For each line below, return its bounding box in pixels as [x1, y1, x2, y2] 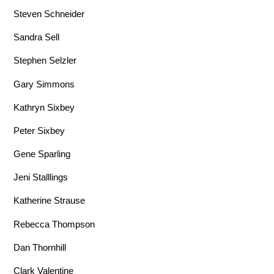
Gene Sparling [13, 149, 71, 160]
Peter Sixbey [13, 125, 65, 136]
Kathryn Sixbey [13, 102, 75, 113]
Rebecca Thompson [13, 218, 95, 229]
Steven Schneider [13, 9, 85, 20]
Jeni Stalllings [13, 172, 68, 183]
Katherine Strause [13, 195, 86, 206]
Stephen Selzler [13, 55, 77, 66]
